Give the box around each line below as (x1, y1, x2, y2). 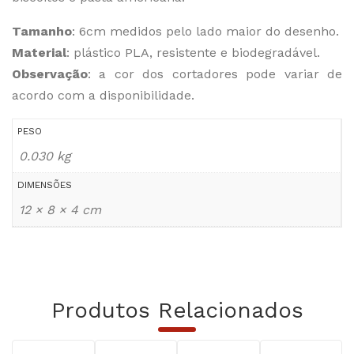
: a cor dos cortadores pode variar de (88, 66, 342, 81)
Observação (12, 66, 88, 81)
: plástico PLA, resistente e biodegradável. (66, 45, 320, 60)
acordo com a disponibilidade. (12, 88, 194, 103)
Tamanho (12, 24, 72, 39)
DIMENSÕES (17, 179, 72, 190)
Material (12, 45, 66, 60)
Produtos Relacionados (51, 296, 303, 323)
